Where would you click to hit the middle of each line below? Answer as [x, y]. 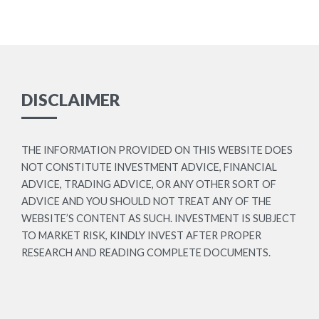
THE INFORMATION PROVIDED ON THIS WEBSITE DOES [157, 150]
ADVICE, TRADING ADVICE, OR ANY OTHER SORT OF [149, 184]
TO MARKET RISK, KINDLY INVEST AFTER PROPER [141, 235]
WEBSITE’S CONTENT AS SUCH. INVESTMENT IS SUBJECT [159, 218]
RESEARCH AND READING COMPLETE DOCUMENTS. [146, 252]
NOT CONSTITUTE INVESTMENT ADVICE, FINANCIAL [149, 167]
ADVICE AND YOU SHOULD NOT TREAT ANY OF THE [146, 201]
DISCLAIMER [71, 99]
